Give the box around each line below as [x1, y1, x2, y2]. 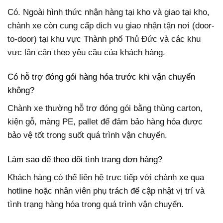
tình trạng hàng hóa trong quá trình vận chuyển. [7, 199, 184, 209]
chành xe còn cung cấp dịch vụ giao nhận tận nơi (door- [7, 21, 215, 31]
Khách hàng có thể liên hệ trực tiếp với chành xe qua [7, 172, 204, 182]
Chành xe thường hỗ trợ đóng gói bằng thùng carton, [7, 103, 203, 113]
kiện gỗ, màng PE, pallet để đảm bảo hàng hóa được [7, 116, 203, 126]
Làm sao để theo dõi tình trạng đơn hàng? [7, 155, 162, 164]
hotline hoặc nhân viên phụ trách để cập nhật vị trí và [7, 186, 205, 196]
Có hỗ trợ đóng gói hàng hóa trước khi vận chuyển [7, 72, 195, 82]
